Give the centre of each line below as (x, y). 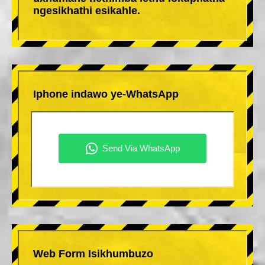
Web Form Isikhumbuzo (93, 253)
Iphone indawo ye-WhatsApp (106, 94)
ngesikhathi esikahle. (87, 10)
